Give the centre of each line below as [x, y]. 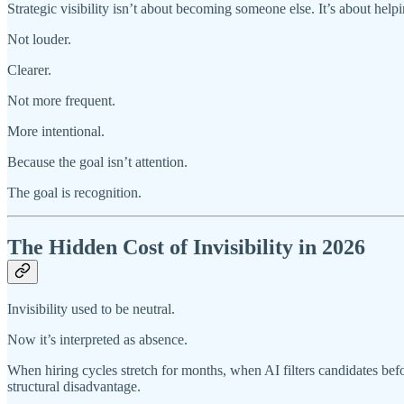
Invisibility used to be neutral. [91, 309]
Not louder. [39, 39]
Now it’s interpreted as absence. [97, 340]
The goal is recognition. [74, 192]
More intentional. [56, 131]
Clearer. [29, 69]
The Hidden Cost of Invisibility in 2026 [186, 247]
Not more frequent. [61, 100]
